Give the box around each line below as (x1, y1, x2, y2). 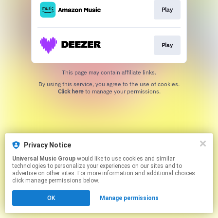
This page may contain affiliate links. (62, 69, 156, 76)
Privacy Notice (24, 141, 71, 149)
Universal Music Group (12, 155, 75, 162)
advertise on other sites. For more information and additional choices (12, 170, 195, 177)
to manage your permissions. (83, 88, 161, 95)
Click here (57, 88, 84, 95)
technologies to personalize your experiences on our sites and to (12, 163, 182, 169)
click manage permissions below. (12, 177, 99, 184)
